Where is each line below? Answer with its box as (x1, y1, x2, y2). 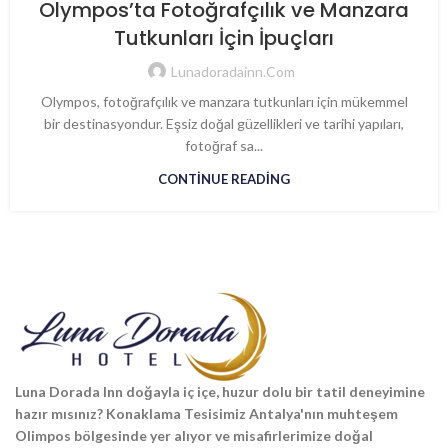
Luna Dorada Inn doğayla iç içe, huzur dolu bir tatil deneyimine (15, 382, 425, 400)
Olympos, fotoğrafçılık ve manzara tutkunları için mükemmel (40, 92, 408, 110)
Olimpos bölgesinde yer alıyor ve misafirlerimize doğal (15, 426, 373, 444)
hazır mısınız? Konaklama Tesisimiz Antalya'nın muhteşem (15, 404, 398, 422)
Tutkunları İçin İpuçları (114, 23, 334, 52)
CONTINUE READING (158, 170, 290, 187)
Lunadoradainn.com (171, 62, 295, 80)
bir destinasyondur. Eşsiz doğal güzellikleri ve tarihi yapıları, (44, 114, 404, 132)
